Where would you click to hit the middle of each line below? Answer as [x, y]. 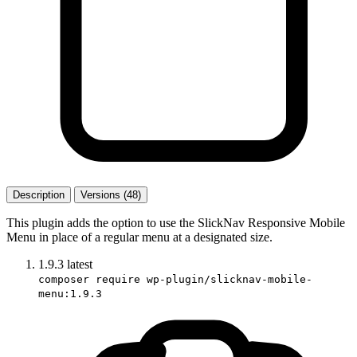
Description [39, 194]
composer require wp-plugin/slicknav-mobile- [175, 279]
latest [80, 264]
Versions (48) [111, 194]
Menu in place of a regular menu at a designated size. [139, 237]
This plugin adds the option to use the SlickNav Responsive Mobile [176, 222]
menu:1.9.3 [70, 293]
